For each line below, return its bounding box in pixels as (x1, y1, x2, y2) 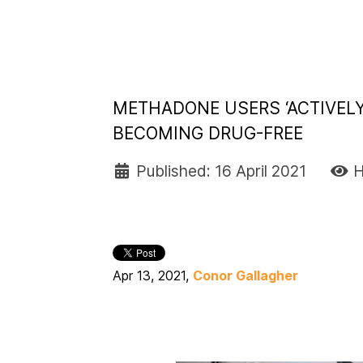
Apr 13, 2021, (112, 267, 193, 284)
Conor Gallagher (192, 267, 298, 284)
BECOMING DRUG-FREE (112, 122, 313, 143)
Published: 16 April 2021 (135, 160, 306, 181)
